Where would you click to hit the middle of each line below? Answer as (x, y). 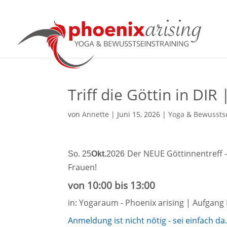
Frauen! (83, 167)
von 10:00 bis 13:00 (112, 185)
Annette (96, 114)
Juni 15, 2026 (139, 114)
